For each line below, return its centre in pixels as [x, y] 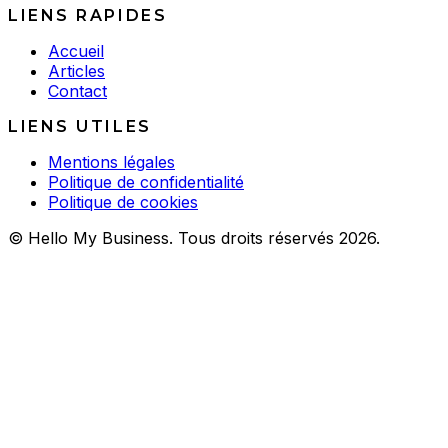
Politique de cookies [123, 201]
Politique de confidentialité [146, 181]
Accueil [76, 50]
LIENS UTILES [80, 126]
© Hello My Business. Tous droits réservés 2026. [194, 237]
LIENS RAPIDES [88, 15]
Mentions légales [111, 161]
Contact [77, 90]
